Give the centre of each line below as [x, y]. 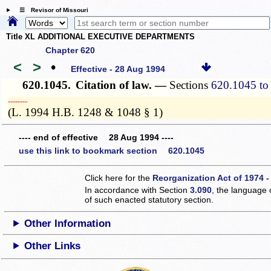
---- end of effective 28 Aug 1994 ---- [96, 138]
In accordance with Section [138, 190]
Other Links [53, 246]
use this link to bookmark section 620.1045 [112, 150]
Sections [191, 85]
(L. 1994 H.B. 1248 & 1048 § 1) [86, 112]
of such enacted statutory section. [149, 199]
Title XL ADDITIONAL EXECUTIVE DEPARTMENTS [100, 37]
